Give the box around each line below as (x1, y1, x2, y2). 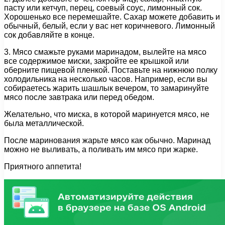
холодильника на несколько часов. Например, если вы (4, 75, 207, 84)
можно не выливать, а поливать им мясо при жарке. (4, 145, 198, 154)
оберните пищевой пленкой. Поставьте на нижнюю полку (4, 66, 217, 75)
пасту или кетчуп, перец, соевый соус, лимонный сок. (4, 4, 202, 13)
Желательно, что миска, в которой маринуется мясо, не (4, 110, 209, 119)
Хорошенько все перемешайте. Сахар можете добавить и (4, 13, 220, 22)
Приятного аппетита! (4, 162, 81, 171)
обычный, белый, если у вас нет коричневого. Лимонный (4, 22, 215, 31)
